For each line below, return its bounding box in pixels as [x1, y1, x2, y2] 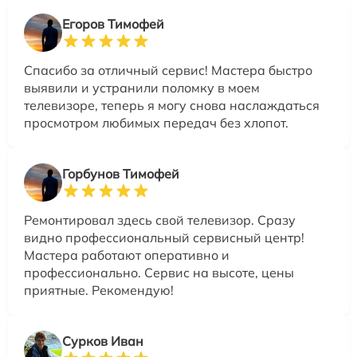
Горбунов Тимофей [62, 165, 179, 182]
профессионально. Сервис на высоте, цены [24, 264, 294, 280]
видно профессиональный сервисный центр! [24, 229, 304, 245]
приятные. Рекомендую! [24, 281, 174, 298]
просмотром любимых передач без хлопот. [24, 114, 288, 131]
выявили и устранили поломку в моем [24, 79, 260, 96]
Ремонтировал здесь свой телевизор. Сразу [24, 211, 296, 228]
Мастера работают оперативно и [24, 246, 229, 263]
